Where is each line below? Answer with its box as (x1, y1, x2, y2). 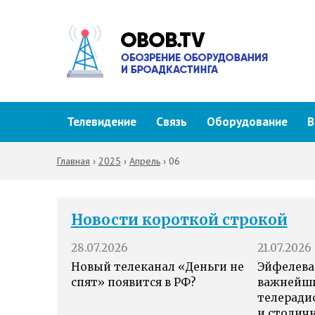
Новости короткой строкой (70, 211, 288, 229)
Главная (56, 155, 90, 167)
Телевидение (66, 114, 136, 129)
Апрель (129, 155, 160, 167)
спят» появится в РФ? (70, 276, 196, 290)
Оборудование (206, 114, 288, 129)
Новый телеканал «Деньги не (70, 260, 244, 274)
